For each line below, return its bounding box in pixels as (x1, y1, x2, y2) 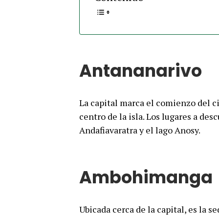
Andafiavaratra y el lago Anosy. (79, 124, 200, 136)
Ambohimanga (79, 165, 213, 189)
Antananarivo (79, 59, 202, 83)
